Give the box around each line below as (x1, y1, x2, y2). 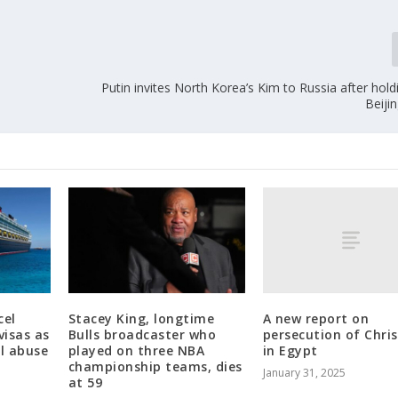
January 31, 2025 (262, 364, 346, 380)
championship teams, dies (68, 357, 243, 375)
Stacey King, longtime (68, 309, 215, 327)
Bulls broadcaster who (68, 325, 217, 343)
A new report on (262, 309, 370, 327)
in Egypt (262, 341, 318, 359)
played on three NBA (68, 341, 205, 359)
